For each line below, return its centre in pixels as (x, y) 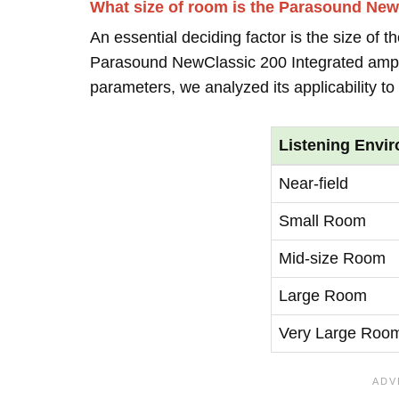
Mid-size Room (332, 258)
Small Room (322, 221)
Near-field (313, 183)
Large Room (323, 296)
